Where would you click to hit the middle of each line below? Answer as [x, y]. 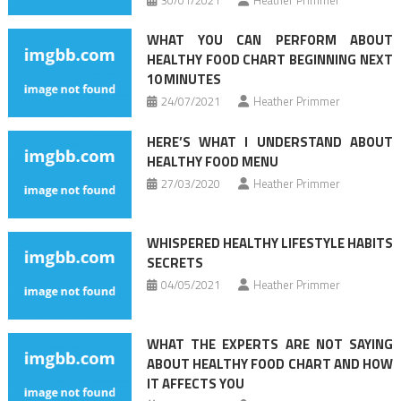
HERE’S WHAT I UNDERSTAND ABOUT [270, 141]
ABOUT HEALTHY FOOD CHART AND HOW [270, 364]
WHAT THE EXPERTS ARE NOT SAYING [270, 345]
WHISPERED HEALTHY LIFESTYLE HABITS [270, 243]
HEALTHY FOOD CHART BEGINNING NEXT [270, 60]
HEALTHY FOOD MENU [212, 161]
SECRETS [175, 262]
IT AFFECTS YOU [195, 384]
